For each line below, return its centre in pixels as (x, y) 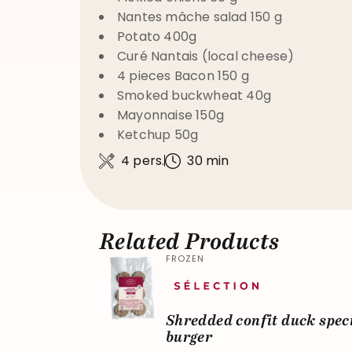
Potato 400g (157, 37)
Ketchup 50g (158, 135)
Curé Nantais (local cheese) (206, 56)
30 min (208, 161)
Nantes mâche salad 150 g (200, 17)
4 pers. (143, 161)
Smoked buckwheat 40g (194, 95)
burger (189, 337)
